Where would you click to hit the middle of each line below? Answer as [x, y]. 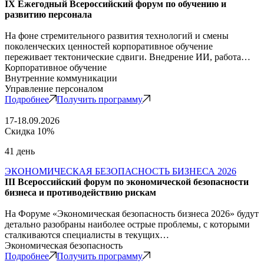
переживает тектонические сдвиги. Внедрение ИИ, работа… [128, 57]
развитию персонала [48, 14]
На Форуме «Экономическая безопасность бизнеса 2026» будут [132, 213]
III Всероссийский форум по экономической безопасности [127, 181]
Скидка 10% [29, 131]
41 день [20, 151]
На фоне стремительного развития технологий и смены [117, 35]
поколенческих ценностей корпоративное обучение [109, 46]
